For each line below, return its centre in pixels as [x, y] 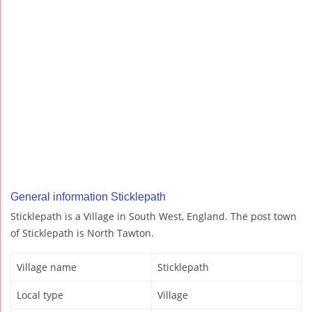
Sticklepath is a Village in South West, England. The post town [154, 217]
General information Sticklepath [88, 197]
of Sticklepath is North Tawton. [82, 233]
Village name [47, 267]
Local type [40, 295]
